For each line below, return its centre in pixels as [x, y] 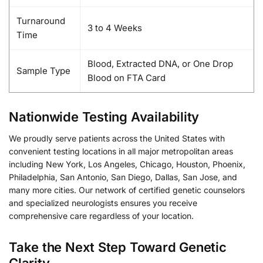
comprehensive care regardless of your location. [101, 216]
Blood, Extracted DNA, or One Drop [160, 63]
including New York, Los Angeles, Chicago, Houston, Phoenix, [127, 164]
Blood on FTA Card [127, 77]
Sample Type [43, 70]
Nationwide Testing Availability [104, 117]
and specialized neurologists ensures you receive [103, 203]
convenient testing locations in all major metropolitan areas [121, 151]
